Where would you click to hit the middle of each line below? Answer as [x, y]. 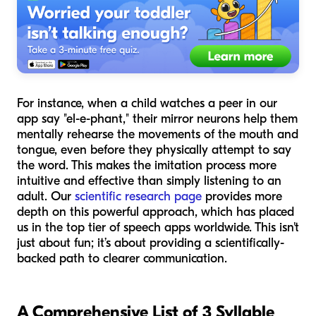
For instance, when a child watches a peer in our [147, 103]
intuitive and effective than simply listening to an [149, 181]
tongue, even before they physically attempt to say [154, 150]
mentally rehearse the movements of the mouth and [158, 134]
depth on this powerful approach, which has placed [156, 212]
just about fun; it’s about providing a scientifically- [151, 243]
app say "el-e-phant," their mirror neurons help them [157, 119]
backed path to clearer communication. [122, 258]
